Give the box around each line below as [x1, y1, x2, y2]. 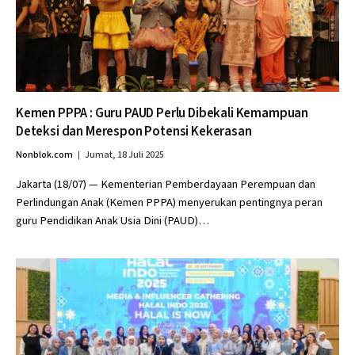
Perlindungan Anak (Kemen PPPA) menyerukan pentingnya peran [16, 194, 323, 211]
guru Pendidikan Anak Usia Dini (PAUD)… [16, 212, 209, 229]
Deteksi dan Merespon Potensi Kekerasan [16, 122, 252, 141]
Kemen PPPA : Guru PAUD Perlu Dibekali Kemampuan [16, 104, 309, 123]
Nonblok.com [16, 148, 73, 162]
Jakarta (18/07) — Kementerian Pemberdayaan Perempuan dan [16, 176, 315, 193]
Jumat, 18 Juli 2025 [85, 148, 164, 162]
